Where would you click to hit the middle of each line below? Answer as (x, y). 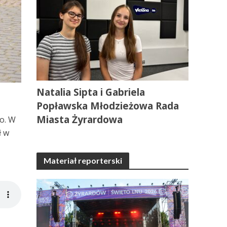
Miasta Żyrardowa (80, 120)
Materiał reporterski (83, 160)
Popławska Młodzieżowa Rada (108, 106)
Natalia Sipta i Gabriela (91, 92)
